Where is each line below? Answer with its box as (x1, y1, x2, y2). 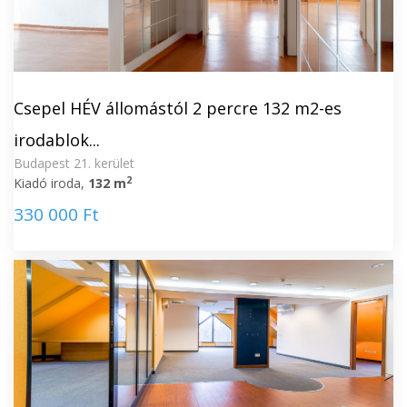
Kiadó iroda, (14, 174, 88, 192)
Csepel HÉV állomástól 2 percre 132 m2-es (14, 97, 342, 119)
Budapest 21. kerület (14, 154, 134, 172)
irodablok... (14, 129, 100, 151)
